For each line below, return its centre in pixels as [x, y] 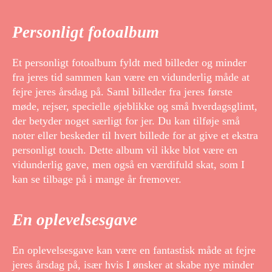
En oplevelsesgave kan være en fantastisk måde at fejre [134, 250]
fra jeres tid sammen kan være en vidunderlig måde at [131, 77]
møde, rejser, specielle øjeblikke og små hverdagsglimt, [135, 107]
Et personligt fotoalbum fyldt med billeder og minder [129, 63]
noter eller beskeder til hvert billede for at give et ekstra [135, 136]
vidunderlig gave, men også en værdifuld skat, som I [128, 165]
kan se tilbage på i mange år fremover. [97, 179]
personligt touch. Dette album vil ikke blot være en [125, 150]
